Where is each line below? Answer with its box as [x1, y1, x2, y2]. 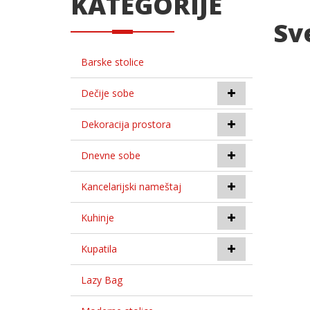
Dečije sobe [81, 86, 134, 100]
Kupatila [81, 242, 117, 255]
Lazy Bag [81, 273, 122, 286]
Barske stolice [81, 55, 144, 69]
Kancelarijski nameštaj [81, 180, 181, 193]
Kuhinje [81, 211, 114, 224]
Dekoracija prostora [81, 118, 171, 131]
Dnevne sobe [81, 149, 140, 162]
